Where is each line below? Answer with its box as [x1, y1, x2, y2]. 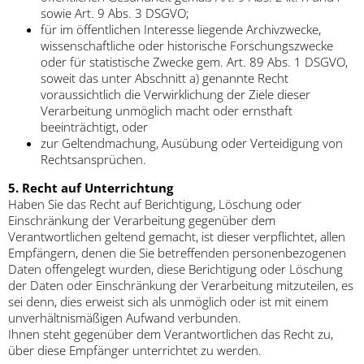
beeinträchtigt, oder [41, 119, 148, 136]
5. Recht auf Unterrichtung [8, 180, 173, 197]
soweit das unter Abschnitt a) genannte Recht [41, 70, 288, 87]
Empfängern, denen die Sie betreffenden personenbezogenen [8, 245, 346, 262]
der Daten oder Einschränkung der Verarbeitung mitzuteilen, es [8, 277, 353, 294]
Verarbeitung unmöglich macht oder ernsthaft [41, 102, 292, 119]
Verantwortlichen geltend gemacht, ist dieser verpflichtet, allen [8, 228, 345, 245]
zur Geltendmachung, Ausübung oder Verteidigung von [41, 135, 343, 152]
